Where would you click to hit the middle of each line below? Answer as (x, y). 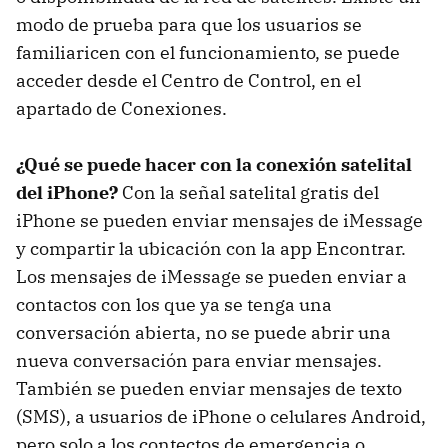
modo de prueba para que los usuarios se (189, 24)
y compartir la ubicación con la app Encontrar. (211, 248)
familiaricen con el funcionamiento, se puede (208, 52)
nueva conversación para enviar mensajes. (199, 360)
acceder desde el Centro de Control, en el (188, 80)
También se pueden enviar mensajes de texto (209, 388)
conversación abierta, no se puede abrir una (203, 332)
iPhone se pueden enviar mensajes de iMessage (219, 220)
